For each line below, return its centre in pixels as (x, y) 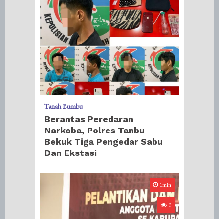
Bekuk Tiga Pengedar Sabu (104, 142)
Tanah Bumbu (64, 106)
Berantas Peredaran (89, 119)
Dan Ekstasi (71, 153)
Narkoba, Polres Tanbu (95, 130)
